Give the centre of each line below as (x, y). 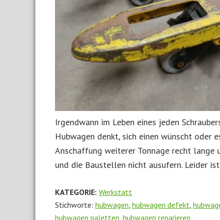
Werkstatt (115, 192)
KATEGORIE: (77, 192)
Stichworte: (75, 205)
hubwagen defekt (161, 205)
